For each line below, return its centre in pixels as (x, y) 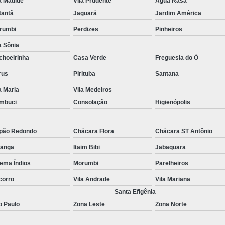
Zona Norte (171, 204)
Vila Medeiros (92, 90)
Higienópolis (173, 102)
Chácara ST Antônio (184, 131)
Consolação (90, 102)
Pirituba (84, 74)
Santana (167, 74)
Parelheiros (172, 163)
